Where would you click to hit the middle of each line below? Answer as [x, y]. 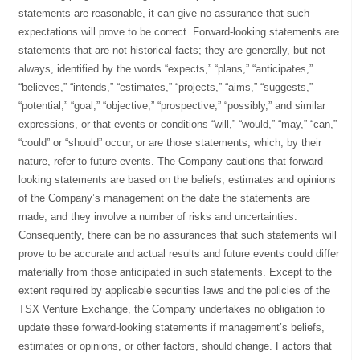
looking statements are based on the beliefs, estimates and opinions [178, 179]
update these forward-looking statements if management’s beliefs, [172, 327]
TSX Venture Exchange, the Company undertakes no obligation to [172, 309]
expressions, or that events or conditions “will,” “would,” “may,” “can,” [178, 124]
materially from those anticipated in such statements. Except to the [176, 272]
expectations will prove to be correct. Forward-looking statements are [179, 31]
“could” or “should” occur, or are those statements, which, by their [170, 142]
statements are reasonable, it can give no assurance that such [164, 13]
